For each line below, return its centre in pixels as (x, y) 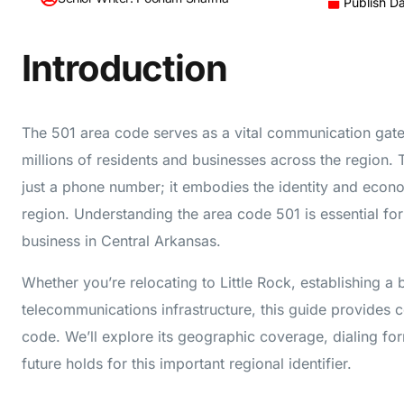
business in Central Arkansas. (121, 240)
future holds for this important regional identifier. (187, 363)
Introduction (125, 68)
